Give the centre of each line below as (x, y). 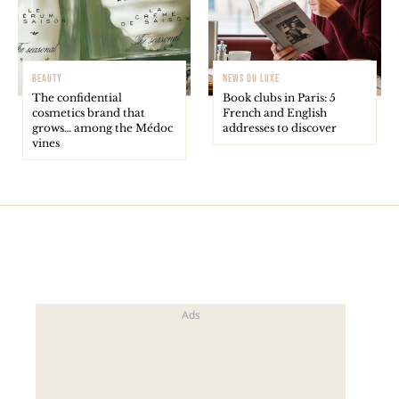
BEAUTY (47, 78)
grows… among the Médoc (102, 127)
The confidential (77, 97)
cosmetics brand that (89, 112)
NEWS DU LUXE (251, 78)
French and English (275, 112)
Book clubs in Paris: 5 (279, 97)
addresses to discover (280, 127)
